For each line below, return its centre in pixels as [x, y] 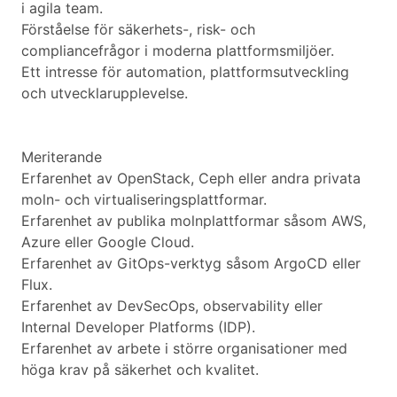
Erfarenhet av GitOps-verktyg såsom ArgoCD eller [191, 264]
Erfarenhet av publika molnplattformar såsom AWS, [194, 221]
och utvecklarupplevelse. [105, 93]
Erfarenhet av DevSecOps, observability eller [172, 306]
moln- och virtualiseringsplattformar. [144, 200]
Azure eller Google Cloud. [108, 242]
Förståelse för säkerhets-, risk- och [138, 30]
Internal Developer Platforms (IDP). [138, 327]
